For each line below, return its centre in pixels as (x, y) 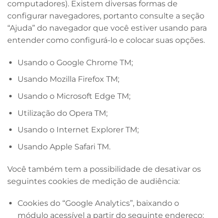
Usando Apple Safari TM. (64, 146)
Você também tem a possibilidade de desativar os (104, 169)
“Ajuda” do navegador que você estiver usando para (107, 28)
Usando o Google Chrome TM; (75, 62)
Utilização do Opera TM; (62, 113)
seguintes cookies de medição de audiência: (93, 181)
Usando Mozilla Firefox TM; (68, 79)
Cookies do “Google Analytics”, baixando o (98, 203)
